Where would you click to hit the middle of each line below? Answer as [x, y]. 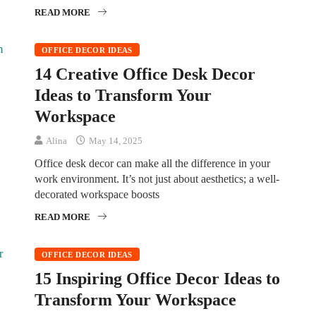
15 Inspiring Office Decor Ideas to [157, 278]
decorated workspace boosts [97, 194]
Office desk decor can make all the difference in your [152, 163]
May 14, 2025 [115, 140]
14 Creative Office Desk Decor [145, 74]
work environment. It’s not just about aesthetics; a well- [157, 178]
